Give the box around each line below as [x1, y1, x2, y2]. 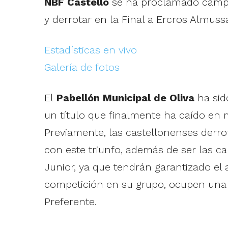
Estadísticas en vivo [44, 44, 137, 56]
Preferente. [44, 195, 97, 208]
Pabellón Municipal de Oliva [56, 92, 194, 104]
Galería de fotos [44, 61, 120, 74]
